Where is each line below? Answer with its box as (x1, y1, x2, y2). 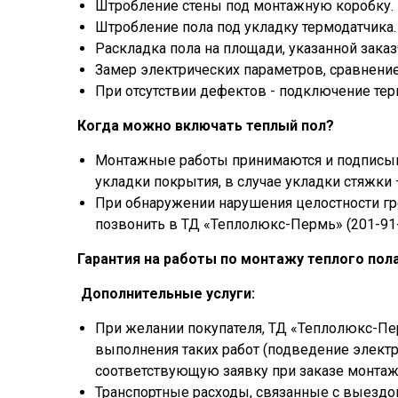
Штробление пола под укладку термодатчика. (95, 19, 396, 36)
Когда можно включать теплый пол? (77, 117, 334, 134)
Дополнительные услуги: (81, 285, 255, 302)
